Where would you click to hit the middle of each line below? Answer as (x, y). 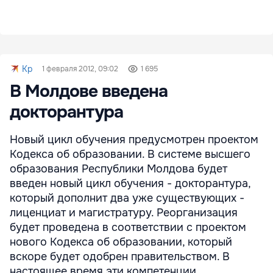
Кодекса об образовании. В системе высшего (130, 154)
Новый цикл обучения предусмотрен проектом (134, 140)
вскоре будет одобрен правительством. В (120, 257)
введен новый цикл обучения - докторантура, (130, 183)
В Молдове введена (89, 91)
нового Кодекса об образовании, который (121, 242)
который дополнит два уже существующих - (127, 198)
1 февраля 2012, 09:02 (80, 69)
